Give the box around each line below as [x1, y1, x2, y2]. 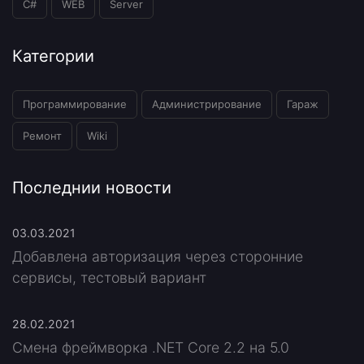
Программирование [23, 97, 127, 111]
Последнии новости [12, 178, 171, 198]
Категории [12, 46, 94, 67]
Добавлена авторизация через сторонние [12, 248, 303, 266]
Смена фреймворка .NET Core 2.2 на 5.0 [12, 339, 289, 357]
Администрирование [152, 97, 262, 111]
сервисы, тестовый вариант [12, 269, 206, 287]
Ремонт [23, 129, 62, 143]
